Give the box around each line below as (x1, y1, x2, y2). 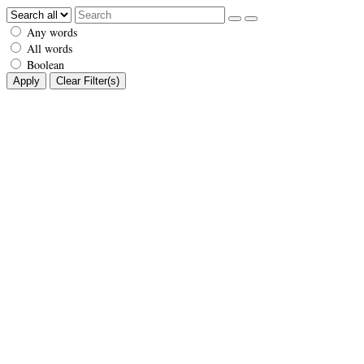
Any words (27, 24, 77, 40)
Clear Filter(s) (56, 75, 119, 87)
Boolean (27, 57, 64, 72)
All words (27, 41, 72, 56)
